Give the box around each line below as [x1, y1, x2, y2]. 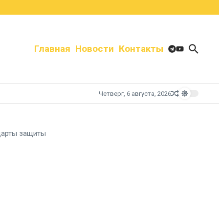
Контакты [119, 43, 163, 54]
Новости [75, 43, 114, 54]
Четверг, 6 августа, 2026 [99, 89, 171, 97]
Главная [34, 43, 70, 54]
